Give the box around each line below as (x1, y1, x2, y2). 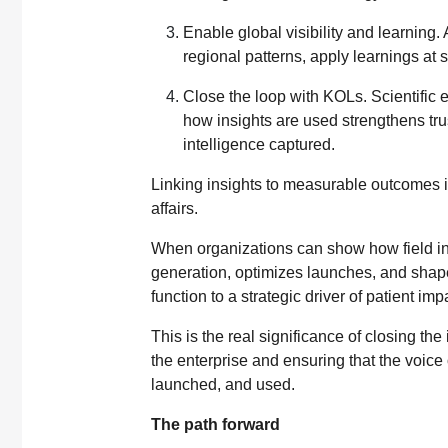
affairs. (151, 199, 198, 217)
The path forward (151, 415, 280, 433)
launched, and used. (151, 375, 299, 393)
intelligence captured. (183, 135, 335, 153)
